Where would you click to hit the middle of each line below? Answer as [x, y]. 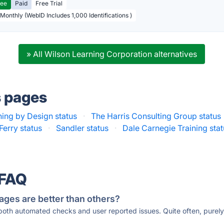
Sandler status [82, 128]
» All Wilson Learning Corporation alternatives [112, 54]
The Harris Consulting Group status [156, 116]
